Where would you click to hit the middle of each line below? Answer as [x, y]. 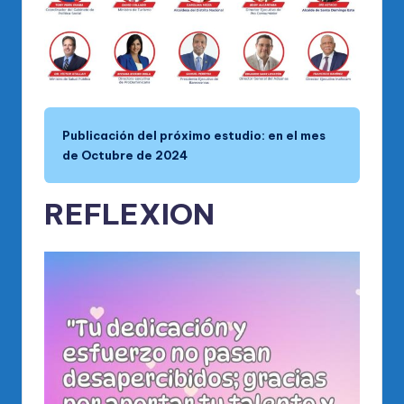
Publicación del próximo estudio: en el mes [194, 136]
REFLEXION [129, 214]
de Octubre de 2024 [125, 156]
